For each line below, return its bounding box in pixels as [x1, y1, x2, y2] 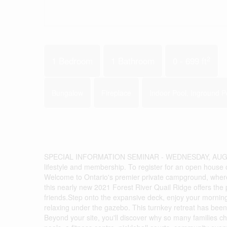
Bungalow [52, 88, 83, 98]
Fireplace [101, 88, 131, 98]
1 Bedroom [52, 54, 93, 67]
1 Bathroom [111, 54, 155, 67]
